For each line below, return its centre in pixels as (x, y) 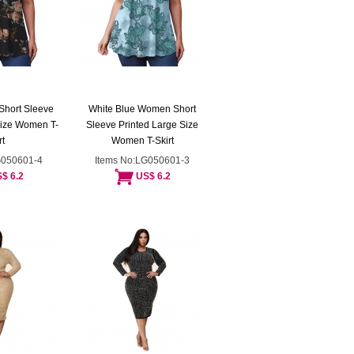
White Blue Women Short (142, 109)
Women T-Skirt (142, 141)
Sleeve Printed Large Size (142, 125)
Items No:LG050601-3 (142, 160)
